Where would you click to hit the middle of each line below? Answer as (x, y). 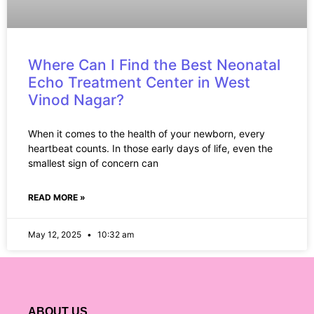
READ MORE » (57, 198)
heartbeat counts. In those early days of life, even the (150, 149)
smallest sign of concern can (93, 163)
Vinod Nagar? (76, 100)
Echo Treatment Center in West (139, 83)
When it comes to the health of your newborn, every (146, 134)
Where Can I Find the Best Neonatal (154, 65)
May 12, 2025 (56, 235)
